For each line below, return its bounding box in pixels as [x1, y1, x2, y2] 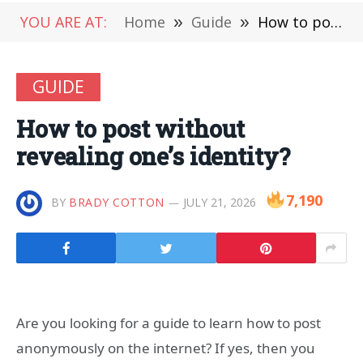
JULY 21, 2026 [182, 194, 256, 210]
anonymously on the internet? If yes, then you [16, 339, 315, 358]
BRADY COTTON [69, 194, 164, 210]
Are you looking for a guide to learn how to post [16, 314, 321, 333]
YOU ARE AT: [20, 12, 107, 32]
